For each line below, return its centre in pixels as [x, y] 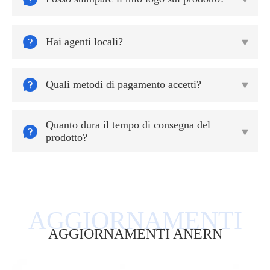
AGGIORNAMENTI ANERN [135, 234]
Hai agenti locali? [84, 42]
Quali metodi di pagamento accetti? [124, 85]
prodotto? [67, 138]
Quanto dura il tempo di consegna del [128, 125]
